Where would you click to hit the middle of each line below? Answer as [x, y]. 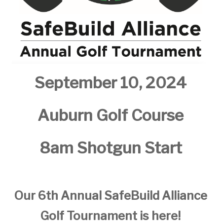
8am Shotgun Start [110, 147]
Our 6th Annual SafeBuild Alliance [110, 195]
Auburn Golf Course [110, 115]
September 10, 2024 [110, 82]
